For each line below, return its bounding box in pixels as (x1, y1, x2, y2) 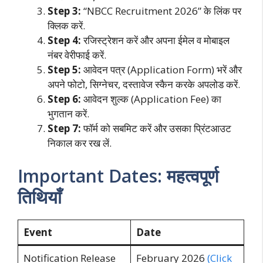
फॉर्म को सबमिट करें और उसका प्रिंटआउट (81, 122, 231, 136)
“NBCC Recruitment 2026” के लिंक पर (81, 4, 241, 18)
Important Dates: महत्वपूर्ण (18, 163, 218, 188)
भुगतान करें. (48, 107, 89, 121)
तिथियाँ (18, 184, 62, 209)
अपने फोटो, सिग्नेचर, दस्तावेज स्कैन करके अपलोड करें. (48, 77, 240, 92)
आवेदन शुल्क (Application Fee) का (81, 92, 221, 106)
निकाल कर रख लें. (48, 136, 112, 150)
